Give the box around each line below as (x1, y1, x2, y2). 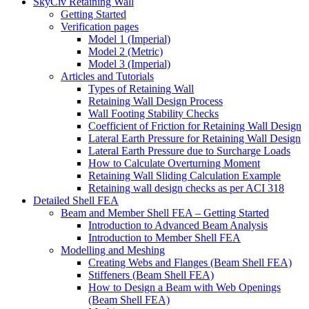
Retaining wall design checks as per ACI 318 (88, 182, 284, 195)
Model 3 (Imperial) (88, 58, 170, 70)
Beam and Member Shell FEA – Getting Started (61, 207, 269, 219)
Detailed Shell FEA (33, 195, 119, 207)
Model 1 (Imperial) (88, 33, 170, 46)
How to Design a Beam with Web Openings (88, 281, 281, 294)
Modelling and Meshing (61, 244, 165, 257)
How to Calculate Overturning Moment (88, 157, 260, 170)
